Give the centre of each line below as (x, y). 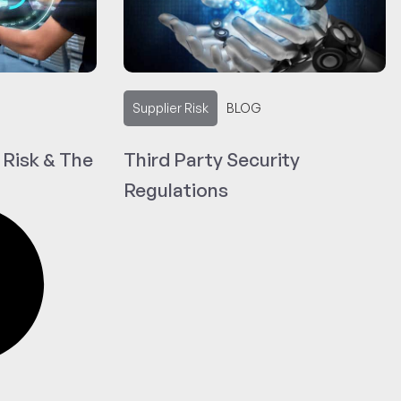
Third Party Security (211, 160)
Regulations (175, 190)
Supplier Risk (170, 108)
